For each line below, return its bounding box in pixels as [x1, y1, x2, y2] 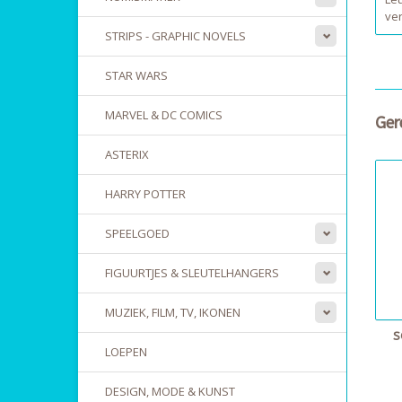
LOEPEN [105, 344, 147, 360]
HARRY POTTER [105, 186, 186, 202]
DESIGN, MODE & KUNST [105, 383, 235, 399]
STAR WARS [105, 67, 168, 83]
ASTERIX [105, 146, 149, 162]
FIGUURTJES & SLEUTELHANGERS [105, 265, 279, 281]
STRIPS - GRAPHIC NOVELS [105, 28, 246, 44]
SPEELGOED [105, 225, 170, 241]
